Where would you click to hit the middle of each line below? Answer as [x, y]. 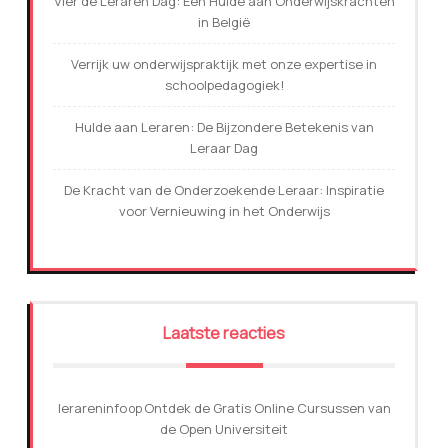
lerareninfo [92, 408]
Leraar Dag [224, 148]
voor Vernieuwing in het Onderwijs [224, 211]
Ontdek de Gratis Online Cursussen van [267, 408]
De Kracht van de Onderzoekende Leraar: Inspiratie [224, 190]
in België [224, 22]
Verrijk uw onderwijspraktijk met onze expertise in [224, 64]
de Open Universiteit [224, 429]
